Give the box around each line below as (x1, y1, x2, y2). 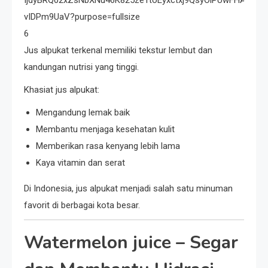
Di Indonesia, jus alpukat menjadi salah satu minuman (24, 183, 233, 194)
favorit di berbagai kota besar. (24, 200, 140, 211)
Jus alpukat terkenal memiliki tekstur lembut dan (24, 45, 212, 56)
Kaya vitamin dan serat (36, 157, 125, 169)
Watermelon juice (24, 230, 171, 255)
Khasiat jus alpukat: (24, 84, 99, 96)
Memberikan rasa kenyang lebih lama (36, 141, 180, 152)
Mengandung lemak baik (36, 107, 130, 118)
